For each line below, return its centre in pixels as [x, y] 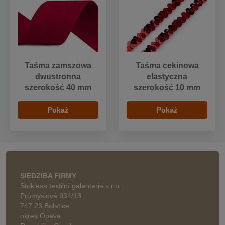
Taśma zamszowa [58, 66]
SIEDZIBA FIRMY [48, 176]
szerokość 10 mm [167, 88]
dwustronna [58, 77]
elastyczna [167, 77]
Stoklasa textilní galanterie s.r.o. [71, 186]
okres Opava [40, 216]
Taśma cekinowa [167, 66]
